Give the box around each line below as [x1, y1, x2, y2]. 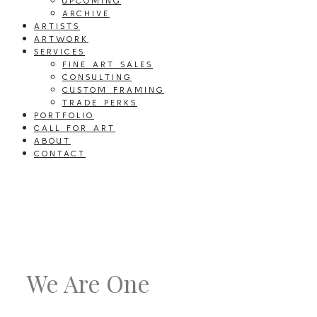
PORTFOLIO [34, 110, 94, 120]
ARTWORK [34, 34, 88, 43]
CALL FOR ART [34, 123, 115, 132]
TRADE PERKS [62, 98, 137, 107]
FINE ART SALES [62, 59, 153, 69]
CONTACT [34, 149, 86, 158]
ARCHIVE [62, 8, 110, 18]
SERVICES [34, 47, 85, 56]
